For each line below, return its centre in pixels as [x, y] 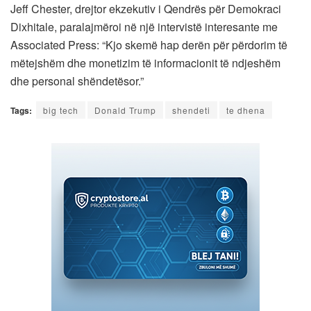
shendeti [191, 110]
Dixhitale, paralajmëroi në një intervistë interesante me [144, 26]
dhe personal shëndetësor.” [77, 81]
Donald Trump [125, 110]
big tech [61, 110]
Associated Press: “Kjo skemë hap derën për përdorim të [149, 44]
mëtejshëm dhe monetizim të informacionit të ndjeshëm [145, 62]
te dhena [246, 110]
